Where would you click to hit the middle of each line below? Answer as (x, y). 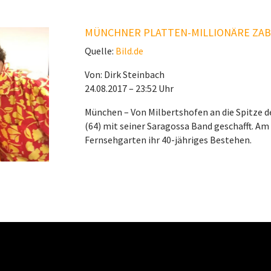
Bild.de (130, 51)
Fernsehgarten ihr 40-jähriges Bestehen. (168, 139)
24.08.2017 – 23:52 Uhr (129, 88)
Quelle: (100, 51)
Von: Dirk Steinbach (125, 74)
